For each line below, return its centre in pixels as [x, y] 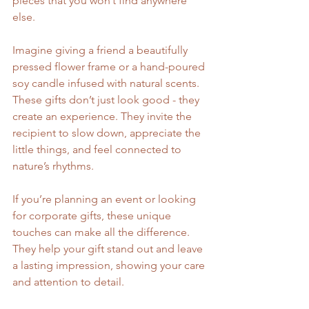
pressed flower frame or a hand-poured [110, 66]
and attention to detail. [68, 281]
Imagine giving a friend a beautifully [101, 50]
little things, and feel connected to [98, 149]
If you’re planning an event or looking [106, 199]
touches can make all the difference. [102, 232]
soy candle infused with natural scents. [107, 83]
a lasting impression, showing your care [110, 265]
